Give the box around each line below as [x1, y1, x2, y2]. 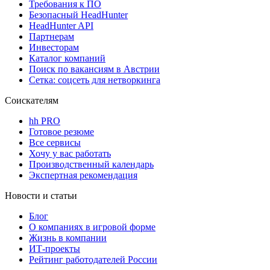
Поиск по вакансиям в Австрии [29, 63, 160, 74]
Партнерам [29, 31, 74, 42]
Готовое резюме [29, 126, 94, 137]
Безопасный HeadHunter [29, 9, 128, 20]
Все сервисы [29, 137, 81, 148]
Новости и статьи [5, 190, 77, 201]
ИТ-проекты [29, 243, 80, 254]
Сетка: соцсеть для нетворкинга [29, 74, 160, 85]
